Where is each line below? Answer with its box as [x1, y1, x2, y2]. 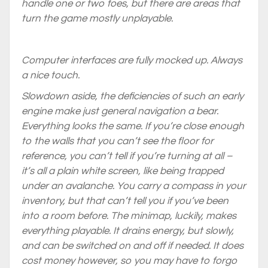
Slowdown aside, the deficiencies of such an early [22, 91, 243, 102]
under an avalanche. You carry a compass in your [22, 181, 246, 191]
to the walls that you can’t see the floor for [22, 136, 214, 147]
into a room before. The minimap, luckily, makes [22, 211, 236, 221]
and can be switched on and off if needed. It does [22, 240, 243, 251]
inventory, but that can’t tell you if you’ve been [22, 196, 229, 206]
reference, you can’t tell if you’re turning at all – [22, 151, 232, 162]
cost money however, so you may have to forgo [22, 255, 237, 266]
